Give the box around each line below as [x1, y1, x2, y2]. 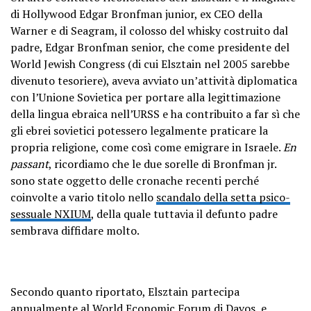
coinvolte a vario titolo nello [10, 189, 156, 205]
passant [10, 155, 49, 171]
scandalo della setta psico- [156, 189, 290, 205]
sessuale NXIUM [10, 205, 91, 221]
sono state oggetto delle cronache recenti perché [10, 172, 259, 188]
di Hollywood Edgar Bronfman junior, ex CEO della [10, 6, 262, 22]
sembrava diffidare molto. [10, 222, 140, 238]
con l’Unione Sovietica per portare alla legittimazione [10, 89, 280, 105]
